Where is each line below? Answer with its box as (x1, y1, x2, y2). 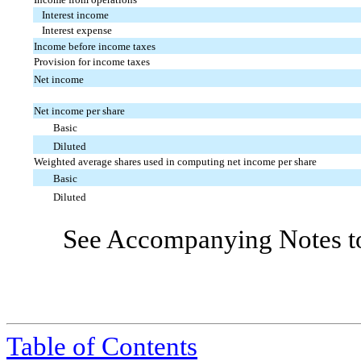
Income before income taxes (34, 39, 156, 52)
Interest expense (41, 23, 112, 36)
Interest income (41, 8, 109, 21)
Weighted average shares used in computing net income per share (34, 155, 317, 168)
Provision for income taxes (34, 55, 151, 68)
